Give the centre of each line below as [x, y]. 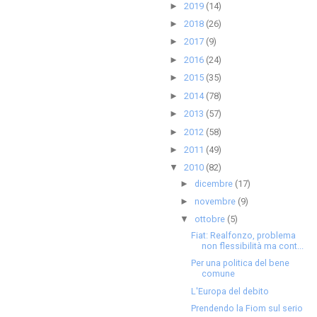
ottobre [211, 219]
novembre [217, 202]
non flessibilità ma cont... [253, 246]
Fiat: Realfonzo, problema [244, 235]
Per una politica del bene [241, 263]
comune [219, 274]
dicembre [215, 183]
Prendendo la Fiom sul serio [247, 309]
